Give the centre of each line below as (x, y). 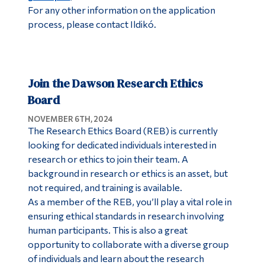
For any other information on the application (121, 10)
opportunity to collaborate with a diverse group (128, 244)
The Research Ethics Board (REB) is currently (122, 131)
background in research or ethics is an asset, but (127, 173)
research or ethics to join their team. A (108, 159)
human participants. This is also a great (107, 230)
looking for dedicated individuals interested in (122, 145)
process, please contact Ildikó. (92, 24)
